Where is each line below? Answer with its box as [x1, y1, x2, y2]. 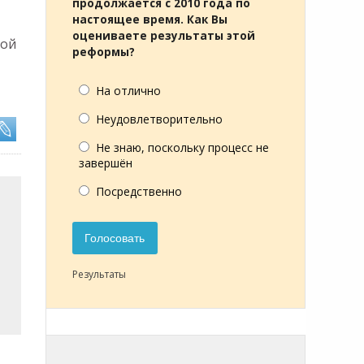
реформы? [72, 45, 135, 59]
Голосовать [84, 232, 145, 245]
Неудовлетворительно [96, 111, 223, 127]
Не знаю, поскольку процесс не [96, 140, 269, 155]
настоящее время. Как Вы [72, 12, 227, 27]
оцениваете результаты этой [72, 28, 255, 43]
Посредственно [96, 184, 182, 199]
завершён [79, 155, 132, 171]
